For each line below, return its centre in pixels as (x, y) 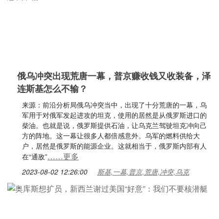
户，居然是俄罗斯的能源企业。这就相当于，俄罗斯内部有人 (114, 146)
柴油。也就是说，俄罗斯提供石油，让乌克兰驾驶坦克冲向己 (114, 125)
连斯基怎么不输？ (52, 88)
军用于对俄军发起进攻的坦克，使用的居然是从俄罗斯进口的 (114, 115)
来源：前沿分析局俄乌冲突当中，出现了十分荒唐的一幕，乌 (114, 105)
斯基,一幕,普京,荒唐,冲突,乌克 (143, 172)
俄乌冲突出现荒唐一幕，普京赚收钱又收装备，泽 (114, 76)
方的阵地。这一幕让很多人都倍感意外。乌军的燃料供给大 (111, 135)
